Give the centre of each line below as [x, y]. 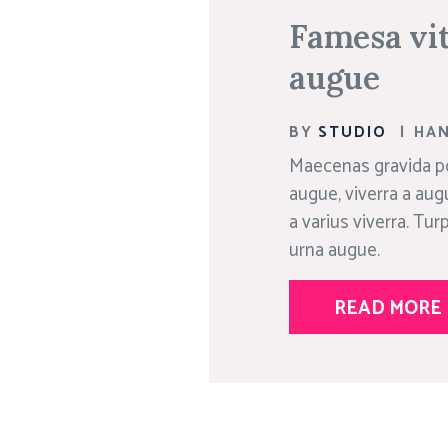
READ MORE [388, 309]
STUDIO [352, 133]
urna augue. [334, 251]
